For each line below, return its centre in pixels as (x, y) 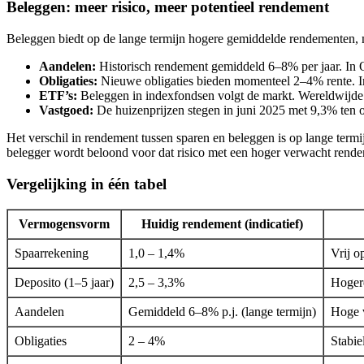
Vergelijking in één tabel (87, 184)
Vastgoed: (66, 110)
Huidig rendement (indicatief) (222, 223)
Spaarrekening (52, 253)
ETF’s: (58, 96)
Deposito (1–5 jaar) (64, 282)
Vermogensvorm (64, 223)
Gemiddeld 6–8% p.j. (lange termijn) (222, 311)
